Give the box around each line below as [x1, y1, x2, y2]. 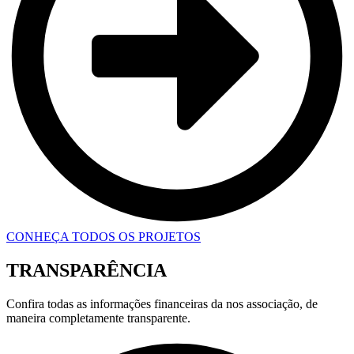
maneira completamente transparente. [6, 311, 190, 325]
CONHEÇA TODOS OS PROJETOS [6, 229, 201, 243]
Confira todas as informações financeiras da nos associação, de [6, 296, 318, 311]
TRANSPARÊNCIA [6, 259, 167, 281]
